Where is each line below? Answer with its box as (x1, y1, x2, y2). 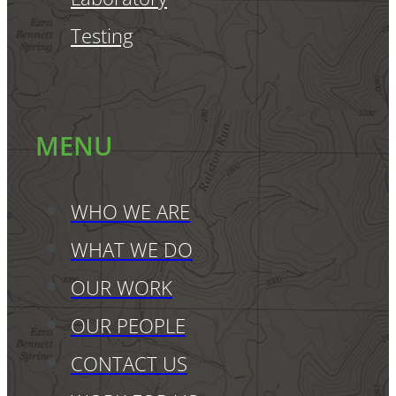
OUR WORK (71, 274, 172, 302)
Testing (71, 21, 133, 49)
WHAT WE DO (71, 236, 193, 264)
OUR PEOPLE (71, 312, 186, 340)
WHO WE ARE (71, 198, 190, 226)
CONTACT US (71, 350, 187, 378)
